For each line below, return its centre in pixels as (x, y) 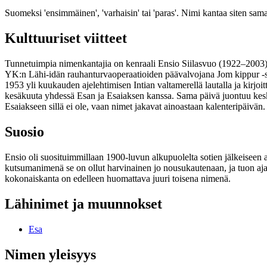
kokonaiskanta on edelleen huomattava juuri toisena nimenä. (118, 179)
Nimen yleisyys (50, 254)
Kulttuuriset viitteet (66, 38)
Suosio (24, 132)
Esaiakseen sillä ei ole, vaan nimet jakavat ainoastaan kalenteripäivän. (135, 107)
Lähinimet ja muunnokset (83, 204)
